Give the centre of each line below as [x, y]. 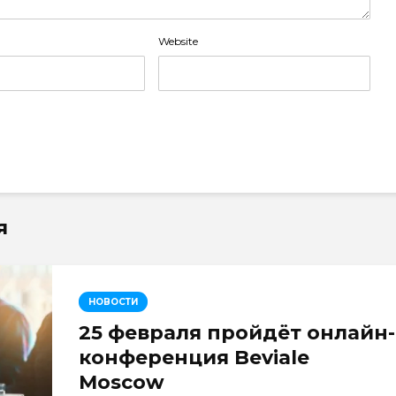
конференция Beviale [194, 358]
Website [178, 41]
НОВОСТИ [113, 302]
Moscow [122, 382]
